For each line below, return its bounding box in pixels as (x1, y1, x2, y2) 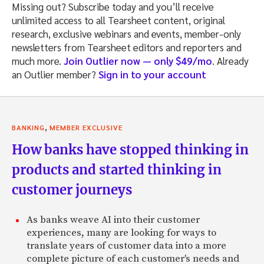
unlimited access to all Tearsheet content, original (12, 13, 225, 27)
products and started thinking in (12, 161, 222, 178)
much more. (12, 54, 64, 67)
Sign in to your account (98, 67, 206, 81)
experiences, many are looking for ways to (27, 226, 216, 239)
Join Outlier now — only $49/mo (64, 54, 212, 67)
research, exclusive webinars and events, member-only (12, 27, 241, 40)
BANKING (12, 122, 45, 132)
